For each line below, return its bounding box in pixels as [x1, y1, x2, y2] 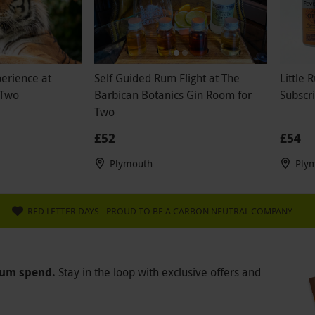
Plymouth [109, 157, 153, 171]
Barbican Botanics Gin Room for [94, 87, 252, 103]
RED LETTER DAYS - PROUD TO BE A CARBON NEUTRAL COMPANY [27, 205, 292, 218]
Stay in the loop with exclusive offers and [58, 264, 261, 281]
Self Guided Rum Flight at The [94, 70, 240, 86]
